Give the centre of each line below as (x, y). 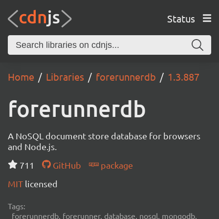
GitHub (66, 165)
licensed (41, 184)
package (116, 165)
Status (181, 18)
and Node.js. (32, 146)
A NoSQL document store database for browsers (104, 136)
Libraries (65, 77)
